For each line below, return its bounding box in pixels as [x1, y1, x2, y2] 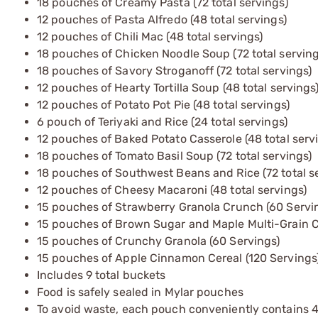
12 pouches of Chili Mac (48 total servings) [37, 29, 263, 43]
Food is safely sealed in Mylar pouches [37, 285, 243, 299]
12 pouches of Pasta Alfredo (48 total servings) [37, 12, 287, 26]
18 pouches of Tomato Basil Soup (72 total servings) [37, 148, 312, 163]
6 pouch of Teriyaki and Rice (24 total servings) [37, 114, 287, 128]
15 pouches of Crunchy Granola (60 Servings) [37, 234, 280, 248]
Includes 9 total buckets [37, 268, 166, 282]
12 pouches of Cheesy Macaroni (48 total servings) [37, 182, 307, 197]
